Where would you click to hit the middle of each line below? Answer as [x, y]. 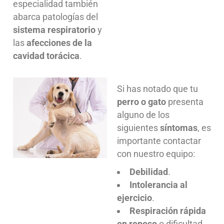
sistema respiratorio [54, 29]
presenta [185, 101]
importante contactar [159, 140]
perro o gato [141, 101]
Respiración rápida [168, 210]
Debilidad [149, 171]
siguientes [138, 127]
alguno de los [143, 114]
